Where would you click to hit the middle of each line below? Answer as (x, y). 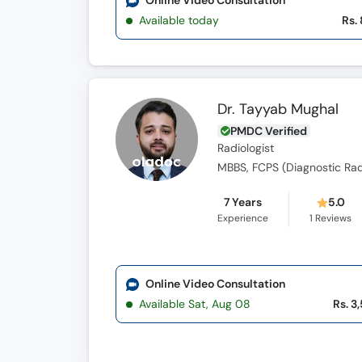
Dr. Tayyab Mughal (278, 109)
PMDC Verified (269, 131)
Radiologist (246, 148)
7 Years (243, 202)
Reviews (333, 218)
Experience (243, 218)
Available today (179, 20)
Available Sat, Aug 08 (195, 304)
